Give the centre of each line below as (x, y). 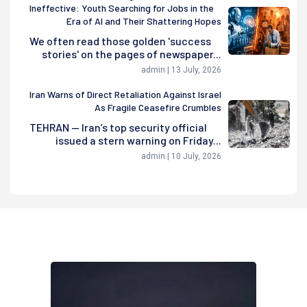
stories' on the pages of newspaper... (132, 53)
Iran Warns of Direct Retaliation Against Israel (125, 94)
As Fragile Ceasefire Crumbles (158, 107)
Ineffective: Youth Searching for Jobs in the (122, 8)
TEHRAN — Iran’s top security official (118, 127)
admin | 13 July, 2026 (181, 70)
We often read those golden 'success (120, 40)
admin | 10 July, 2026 (181, 156)
